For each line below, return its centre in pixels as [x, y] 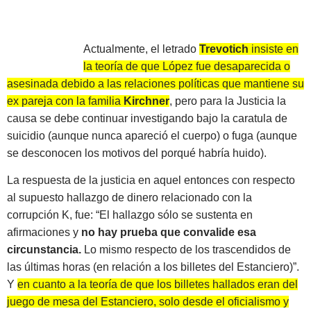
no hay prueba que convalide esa [169, 233]
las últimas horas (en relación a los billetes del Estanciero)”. [153, 267]
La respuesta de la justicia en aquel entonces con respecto [151, 180]
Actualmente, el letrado [141, 49]
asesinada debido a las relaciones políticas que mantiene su [155, 83]
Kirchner [146, 101]
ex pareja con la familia [65, 101]
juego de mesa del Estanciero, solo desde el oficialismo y [148, 302]
